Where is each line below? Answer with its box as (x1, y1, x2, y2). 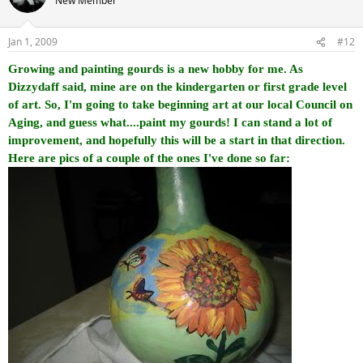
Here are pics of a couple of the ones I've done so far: (8, 152, 290, 164)
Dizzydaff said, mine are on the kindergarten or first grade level (8, 80, 347, 93)
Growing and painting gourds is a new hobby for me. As (8, 62, 303, 75)
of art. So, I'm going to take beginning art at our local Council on (8, 98, 352, 111)
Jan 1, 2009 (8, 35, 58, 49)
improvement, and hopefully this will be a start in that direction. (8, 134, 345, 147)
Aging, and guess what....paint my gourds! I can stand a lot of (8, 116, 332, 129)
